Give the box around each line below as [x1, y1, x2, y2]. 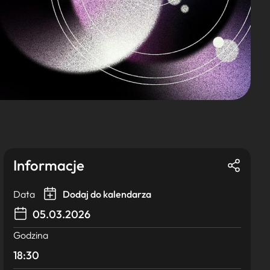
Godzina [13, 229, 48, 241]
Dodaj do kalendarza [61, 188, 151, 200]
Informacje [13, 156, 84, 174]
